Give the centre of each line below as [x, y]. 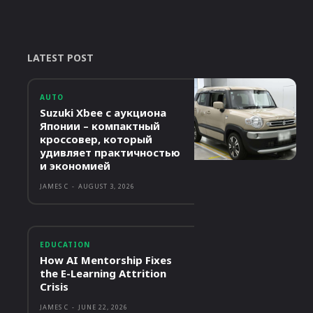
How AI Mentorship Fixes [105, 260]
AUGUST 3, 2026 [106, 187]
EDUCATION [65, 245]
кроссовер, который [96, 139]
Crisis [54, 287]
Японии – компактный [100, 126]
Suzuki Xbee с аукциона [103, 113]
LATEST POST [60, 58]
